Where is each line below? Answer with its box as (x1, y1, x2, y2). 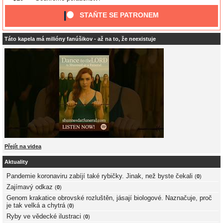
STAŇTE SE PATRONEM (80, 11, 159, 19)
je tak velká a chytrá (6, 202, 65, 210)
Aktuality (4, 158, 28, 165)
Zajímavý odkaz (6, 183, 53, 191)
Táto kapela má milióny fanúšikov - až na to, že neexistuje (4, 36, 156, 42)
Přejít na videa (4, 143, 41, 150)
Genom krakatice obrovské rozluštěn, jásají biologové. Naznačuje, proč (6, 194, 212, 202)
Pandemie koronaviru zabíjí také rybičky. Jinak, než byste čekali (6, 172, 193, 180)
